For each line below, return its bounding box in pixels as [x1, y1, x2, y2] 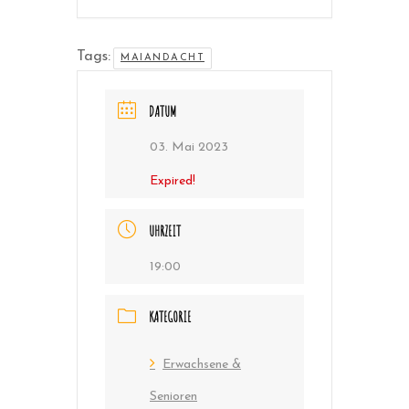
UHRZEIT [149, 222, 181, 241]
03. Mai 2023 [150, 141, 228, 155]
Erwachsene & [163, 357, 241, 372]
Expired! [150, 174, 195, 189]
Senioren [150, 389, 197, 404]
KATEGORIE [149, 308, 191, 327]
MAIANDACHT [121, 53, 204, 64]
